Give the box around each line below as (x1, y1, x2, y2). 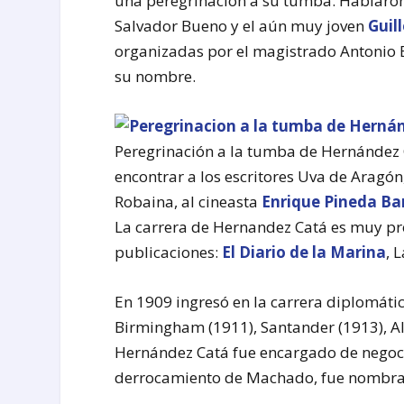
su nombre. (115, 65, 197, 87)
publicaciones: (115, 242, 223, 263)
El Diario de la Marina (222, 242, 387, 263)
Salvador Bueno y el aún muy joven (115, 14, 369, 36)
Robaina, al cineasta (115, 191, 262, 213)
